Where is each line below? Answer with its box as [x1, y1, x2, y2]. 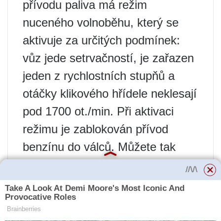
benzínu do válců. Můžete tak [23, 140, 176, 153]
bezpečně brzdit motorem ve [23, 157, 171, 171]
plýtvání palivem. [23, 193, 110, 207]
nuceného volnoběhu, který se [23, 15, 179, 29]
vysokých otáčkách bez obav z [23, 175, 182, 189]
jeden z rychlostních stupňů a [23, 69, 175, 82]
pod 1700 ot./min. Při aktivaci [23, 104, 174, 118]
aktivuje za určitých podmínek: [23, 33, 180, 47]
